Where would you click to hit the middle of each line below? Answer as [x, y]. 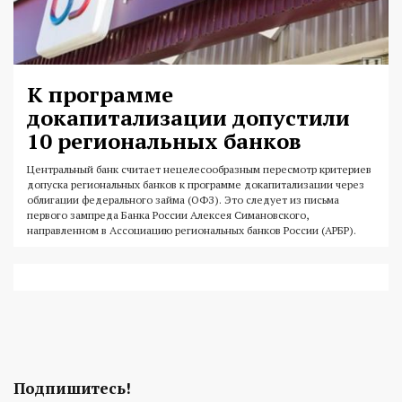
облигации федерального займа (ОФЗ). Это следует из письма [183, 200]
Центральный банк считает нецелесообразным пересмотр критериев [199, 170]
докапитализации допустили [188, 118]
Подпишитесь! [72, 389]
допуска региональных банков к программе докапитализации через [196, 185]
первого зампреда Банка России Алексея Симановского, [168, 215]
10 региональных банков [164, 141]
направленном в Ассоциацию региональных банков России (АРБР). [192, 231]
